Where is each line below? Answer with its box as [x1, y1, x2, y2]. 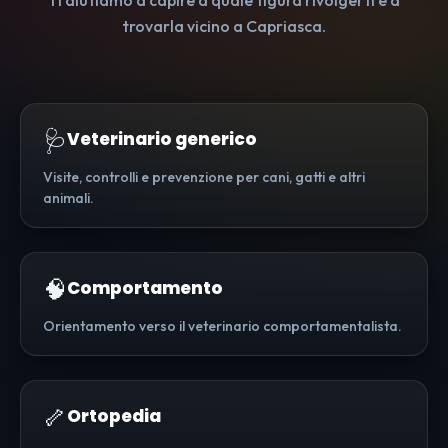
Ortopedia [67, 404, 161, 429]
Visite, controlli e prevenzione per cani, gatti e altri [43, 168, 365, 187]
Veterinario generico [67, 127, 257, 152]
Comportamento [67, 276, 223, 301]
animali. [43, 189, 94, 208]
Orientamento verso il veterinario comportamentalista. [43, 317, 402, 336]
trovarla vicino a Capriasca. [122, 16, 326, 37]
